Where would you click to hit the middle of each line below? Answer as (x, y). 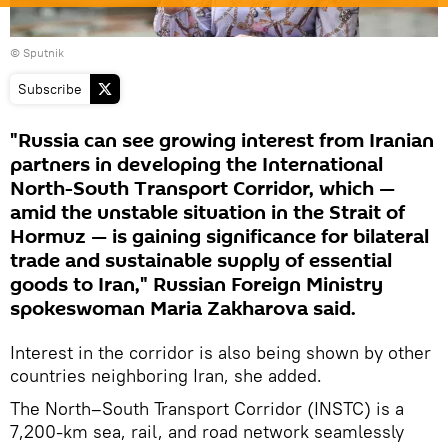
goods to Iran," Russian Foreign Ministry (196, 284)
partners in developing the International (196, 164)
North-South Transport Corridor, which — (202, 188)
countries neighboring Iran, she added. (166, 375)
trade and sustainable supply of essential (201, 260)
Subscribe (50, 88)
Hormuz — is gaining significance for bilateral (219, 236)
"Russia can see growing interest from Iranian (222, 140)
